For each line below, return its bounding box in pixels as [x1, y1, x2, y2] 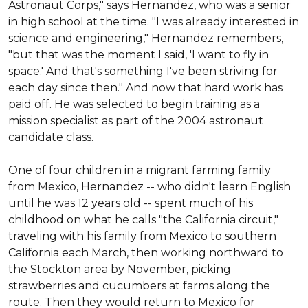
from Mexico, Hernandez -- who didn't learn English [8, 180, 291, 193]
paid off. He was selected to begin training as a [8, 98, 260, 111]
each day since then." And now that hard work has [8, 81, 283, 94]
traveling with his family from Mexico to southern [8, 230, 276, 243]
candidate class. [8, 131, 93, 144]
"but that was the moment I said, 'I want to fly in [8, 48, 269, 61]
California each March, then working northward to [8, 246, 283, 259]
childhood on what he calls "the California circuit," [8, 213, 278, 226]
